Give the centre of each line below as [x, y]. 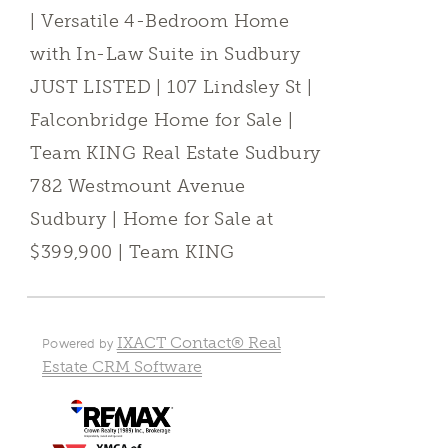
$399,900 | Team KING [132, 252]
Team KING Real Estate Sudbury [175, 153]
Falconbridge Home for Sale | [162, 120]
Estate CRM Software [122, 366]
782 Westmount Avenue [138, 186]
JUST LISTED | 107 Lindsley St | [171, 87]
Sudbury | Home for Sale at [152, 219]
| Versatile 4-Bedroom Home [160, 21]
